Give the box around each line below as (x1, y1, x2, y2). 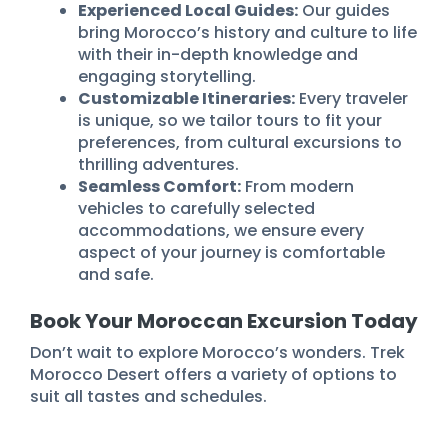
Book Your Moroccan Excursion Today (30, 307, 418, 336)
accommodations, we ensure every (78, 219, 364, 243)
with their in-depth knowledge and (78, 43, 358, 67)
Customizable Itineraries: (78, 87, 295, 111)
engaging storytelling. (78, 65, 256, 89)
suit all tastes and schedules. (30, 385, 267, 409)
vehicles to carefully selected (78, 197, 315, 221)
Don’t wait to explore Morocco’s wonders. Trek (30, 341, 405, 365)
